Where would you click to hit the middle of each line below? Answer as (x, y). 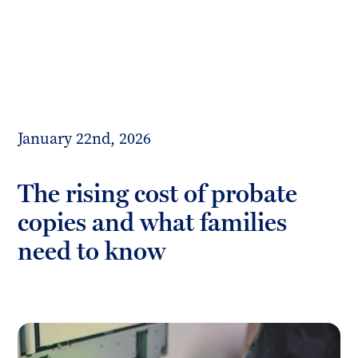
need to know (92, 251)
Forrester (46, 37)
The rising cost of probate (158, 193)
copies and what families (153, 222)
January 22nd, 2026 (85, 138)
